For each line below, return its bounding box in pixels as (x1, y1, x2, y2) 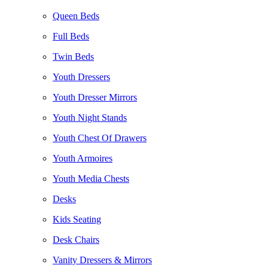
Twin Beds (53, 51, 94, 62)
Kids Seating (53, 214, 101, 224)
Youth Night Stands (53, 112, 127, 123)
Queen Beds (53, 11, 99, 21)
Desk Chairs (53, 234, 99, 245)
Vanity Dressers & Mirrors (53, 255, 152, 265)
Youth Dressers (53, 72, 110, 82)
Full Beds (53, 31, 89, 41)
